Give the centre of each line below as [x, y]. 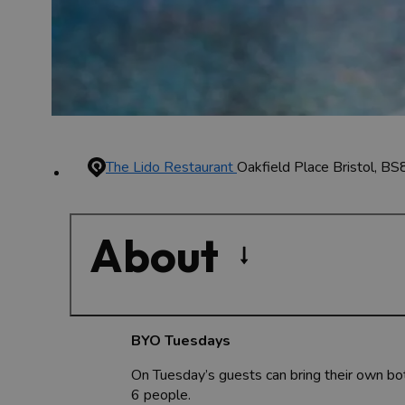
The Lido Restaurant [171, 167]
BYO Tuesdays [181, 340]
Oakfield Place [283, 167]
